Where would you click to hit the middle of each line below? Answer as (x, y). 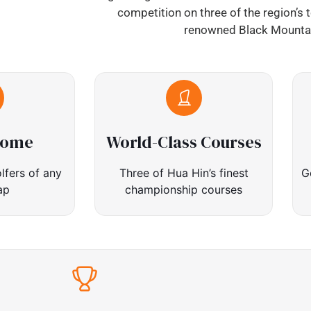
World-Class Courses (184, 142)
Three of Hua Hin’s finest (184, 173)
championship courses (184, 190)
